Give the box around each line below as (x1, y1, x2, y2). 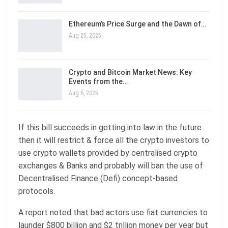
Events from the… (69, 77, 128, 85)
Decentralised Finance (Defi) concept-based (18, 174, 178, 184)
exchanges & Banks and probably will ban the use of (18, 161, 203, 171)
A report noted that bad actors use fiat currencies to (18, 208, 208, 218)
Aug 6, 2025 (69, 89, 98, 97)
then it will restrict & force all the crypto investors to (18, 135, 209, 146)
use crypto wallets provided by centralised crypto (18, 148, 197, 158)
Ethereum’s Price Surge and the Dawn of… (69, 20, 206, 28)
